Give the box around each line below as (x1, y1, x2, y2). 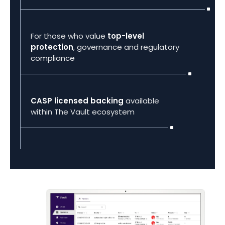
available (124, 95, 159, 106)
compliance (31, 53, 75, 64)
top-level (107, 31, 144, 42)
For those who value (31, 31, 107, 42)
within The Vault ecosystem (31, 106, 135, 118)
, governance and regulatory (73, 42, 179, 53)
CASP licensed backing (31, 95, 124, 106)
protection (31, 42, 73, 53)
